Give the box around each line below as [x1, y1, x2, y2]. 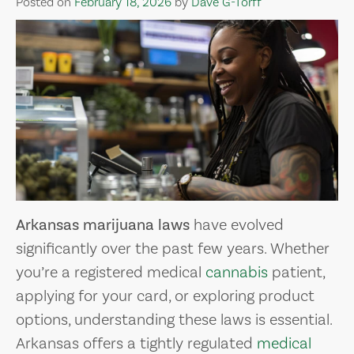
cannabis [205, 262, 268, 283]
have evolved [190, 214, 284, 235]
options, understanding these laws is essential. [16, 309, 332, 330]
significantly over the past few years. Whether [16, 238, 330, 259]
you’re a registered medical [16, 262, 205, 283]
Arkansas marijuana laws [16, 214, 190, 235]
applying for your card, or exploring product [16, 285, 314, 307]
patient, [268, 262, 325, 283]
